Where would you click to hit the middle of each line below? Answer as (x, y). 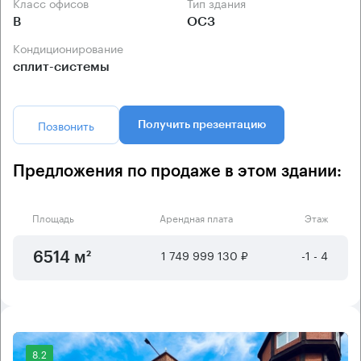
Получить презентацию (202, 125)
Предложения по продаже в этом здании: (177, 172)
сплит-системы (61, 67)
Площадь (53, 218)
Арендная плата (196, 218)
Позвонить (66, 125)
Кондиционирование (72, 48)
